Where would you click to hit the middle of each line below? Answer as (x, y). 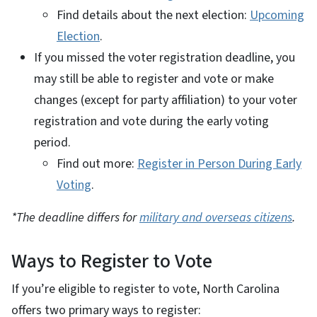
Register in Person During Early (219, 163)
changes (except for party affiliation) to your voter (166, 100)
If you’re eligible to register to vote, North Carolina (145, 289)
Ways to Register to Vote (112, 261)
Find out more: (97, 163)
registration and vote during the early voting (151, 121)
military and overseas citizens (216, 217)
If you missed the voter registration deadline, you (165, 57)
